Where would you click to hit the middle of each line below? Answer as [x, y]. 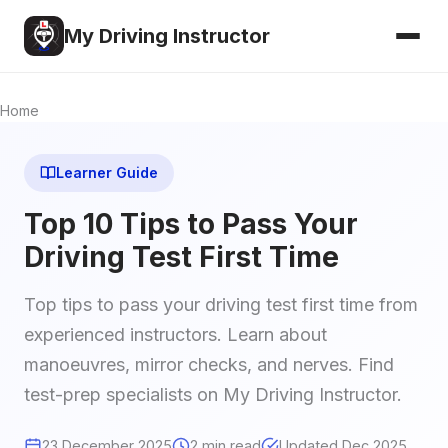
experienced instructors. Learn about [175, 334]
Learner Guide [107, 172]
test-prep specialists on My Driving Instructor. [213, 394]
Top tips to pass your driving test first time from [221, 304]
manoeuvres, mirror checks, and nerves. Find [209, 364]
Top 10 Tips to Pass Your [191, 224]
